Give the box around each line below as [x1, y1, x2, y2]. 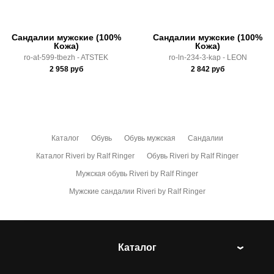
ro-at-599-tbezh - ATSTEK [24, 53, 109, 62]
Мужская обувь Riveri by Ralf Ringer [76, 169, 198, 178]
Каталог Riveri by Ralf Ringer [35, 151, 135, 160]
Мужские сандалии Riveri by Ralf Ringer [68, 187, 206, 196]
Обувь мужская [124, 133, 176, 143]
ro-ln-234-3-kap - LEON [168, 53, 247, 62]
